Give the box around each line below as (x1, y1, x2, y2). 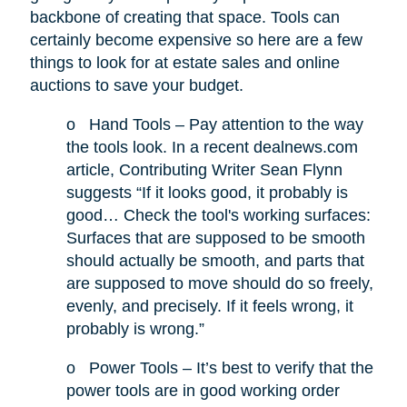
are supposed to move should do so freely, (65, 274, 373, 293)
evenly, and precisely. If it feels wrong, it (65, 297, 353, 316)
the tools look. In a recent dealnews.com (65, 138, 358, 157)
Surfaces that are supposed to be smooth (65, 229, 365, 248)
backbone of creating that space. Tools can (29, 8, 340, 27)
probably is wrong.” (65, 320, 204, 339)
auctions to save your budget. (29, 76, 243, 95)
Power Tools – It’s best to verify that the (88, 359, 373, 378)
